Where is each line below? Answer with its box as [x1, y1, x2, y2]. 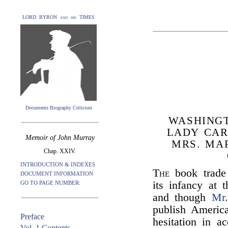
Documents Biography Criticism [25, 105, 92, 110]
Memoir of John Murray [25, 134, 95, 141]
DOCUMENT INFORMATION [20, 170, 93, 177]
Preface [20, 212, 44, 221]
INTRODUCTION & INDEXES [20, 161, 95, 167]
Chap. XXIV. [44, 148, 76, 155]
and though [153, 191, 212, 204]
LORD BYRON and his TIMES [22, 14, 95, 20]
